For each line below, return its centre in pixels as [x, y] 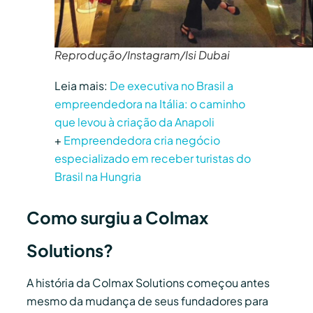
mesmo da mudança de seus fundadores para [147, 300]
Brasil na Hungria [98, 176]
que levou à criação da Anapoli [134, 122]
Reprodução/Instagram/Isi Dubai [142, 54]
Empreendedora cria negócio [142, 140]
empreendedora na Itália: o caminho [150, 103]
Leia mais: [82, 85]
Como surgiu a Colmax [117, 217]
